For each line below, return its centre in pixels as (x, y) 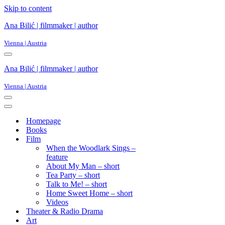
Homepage (43, 121)
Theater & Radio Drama (65, 211)
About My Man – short (83, 166)
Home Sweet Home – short (89, 193)
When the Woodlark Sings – (91, 148)
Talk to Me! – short (77, 184)
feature (57, 157)
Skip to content (28, 8)
